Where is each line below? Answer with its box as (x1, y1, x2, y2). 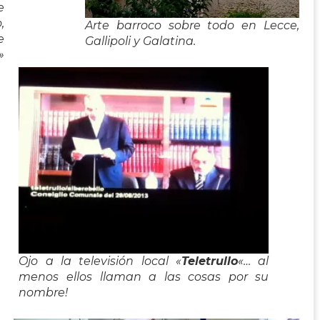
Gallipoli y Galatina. (85, 34, 196, 48)
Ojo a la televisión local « (19, 254, 182, 268)
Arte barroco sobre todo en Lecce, (85, 18, 300, 32)
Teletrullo (181, 254, 239, 268)
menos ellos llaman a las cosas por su (19, 269, 269, 284)
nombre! (19, 285, 69, 299)
